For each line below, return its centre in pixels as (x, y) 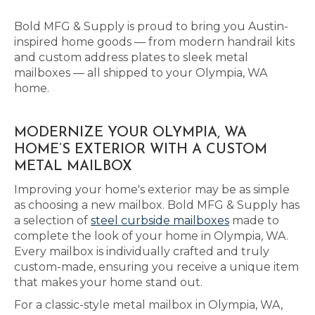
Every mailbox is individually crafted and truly (142, 251)
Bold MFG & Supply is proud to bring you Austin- (151, 26)
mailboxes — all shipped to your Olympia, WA (141, 73)
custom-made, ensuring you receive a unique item (156, 267)
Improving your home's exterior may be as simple (152, 189)
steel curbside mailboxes (160, 220)
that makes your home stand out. (108, 282)
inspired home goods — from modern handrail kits (154, 42)
